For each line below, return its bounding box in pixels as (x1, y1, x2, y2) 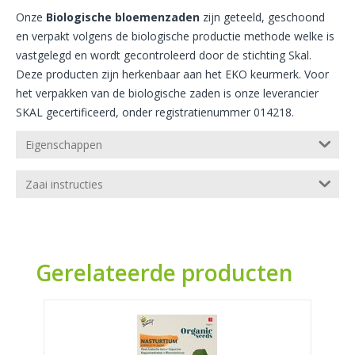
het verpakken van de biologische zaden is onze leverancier (16, 86, 319, 101)
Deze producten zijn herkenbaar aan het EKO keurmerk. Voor (16, 67, 329, 82)
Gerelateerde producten (36, 258, 293, 288)
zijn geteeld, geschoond (200, 10, 325, 25)
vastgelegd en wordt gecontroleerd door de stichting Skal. (16, 48, 311, 63)
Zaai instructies (25, 177, 103, 193)
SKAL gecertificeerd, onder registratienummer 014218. (16, 105, 294, 120)
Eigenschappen (25, 137, 102, 153)
